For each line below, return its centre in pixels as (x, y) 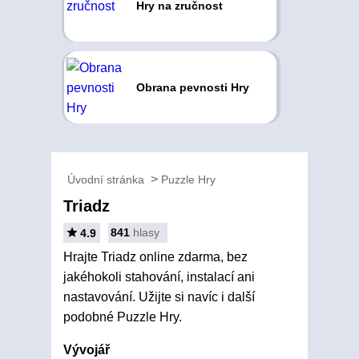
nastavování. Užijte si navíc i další (159, 297)
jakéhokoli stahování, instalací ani (159, 277)
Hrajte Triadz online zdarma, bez (155, 257)
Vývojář (87, 350)
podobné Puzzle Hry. (123, 317)
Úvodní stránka (106, 179)
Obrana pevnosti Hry (192, 87)
